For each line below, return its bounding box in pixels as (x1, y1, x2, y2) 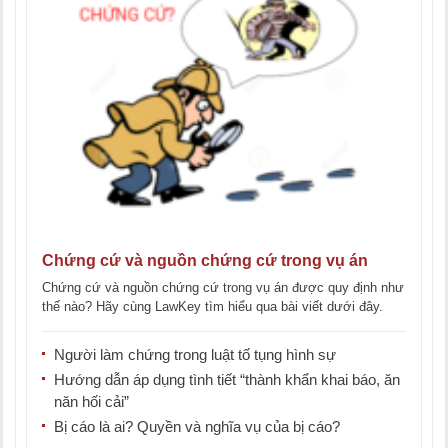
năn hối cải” (54, 393, 129, 411)
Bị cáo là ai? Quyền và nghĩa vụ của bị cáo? (54, 418, 340, 436)
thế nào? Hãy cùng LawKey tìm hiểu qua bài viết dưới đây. (42, 299, 383, 315)
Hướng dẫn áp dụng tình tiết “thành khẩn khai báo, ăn (54, 371, 400, 389)
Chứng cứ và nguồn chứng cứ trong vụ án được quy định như (42, 280, 404, 296)
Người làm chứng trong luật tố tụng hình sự (54, 346, 336, 364)
